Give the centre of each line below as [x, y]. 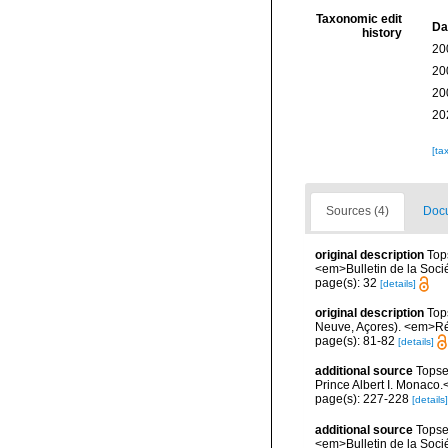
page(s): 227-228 [363, 399]
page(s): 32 [347, 282]
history [381, 32]
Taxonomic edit [358, 18]
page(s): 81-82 [356, 340]
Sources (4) [357, 210]
